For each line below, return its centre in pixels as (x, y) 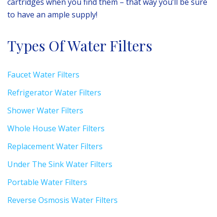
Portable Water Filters (47, 182)
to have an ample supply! (52, 14)
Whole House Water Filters (56, 128)
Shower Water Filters (45, 110)
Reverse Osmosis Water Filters (62, 200)
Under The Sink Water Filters (60, 164)
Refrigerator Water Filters (54, 92)
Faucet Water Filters (43, 74)
